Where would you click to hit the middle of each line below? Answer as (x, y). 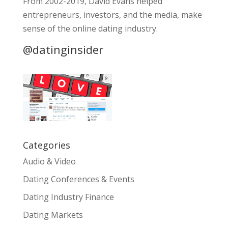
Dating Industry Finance (68, 197)
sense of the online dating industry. (90, 28)
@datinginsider (63, 49)
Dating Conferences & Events (78, 179)
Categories (46, 145)
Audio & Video (49, 161)
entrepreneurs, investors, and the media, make (112, 15)
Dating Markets (53, 215)
